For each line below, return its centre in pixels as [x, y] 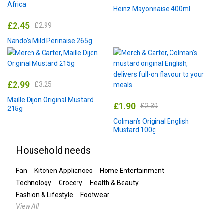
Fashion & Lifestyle [45, 194]
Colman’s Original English [151, 121]
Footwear [95, 194]
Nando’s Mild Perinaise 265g [50, 40]
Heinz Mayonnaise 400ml [152, 8]
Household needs [53, 150]
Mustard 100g [135, 130]
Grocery [70, 182]
